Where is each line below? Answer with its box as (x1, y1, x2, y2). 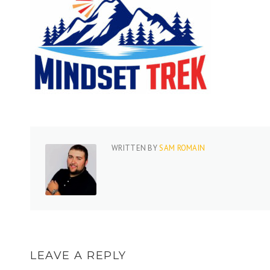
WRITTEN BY (111, 143, 160, 153)
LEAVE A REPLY (30, 249, 127, 262)
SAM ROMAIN (159, 143, 206, 153)
